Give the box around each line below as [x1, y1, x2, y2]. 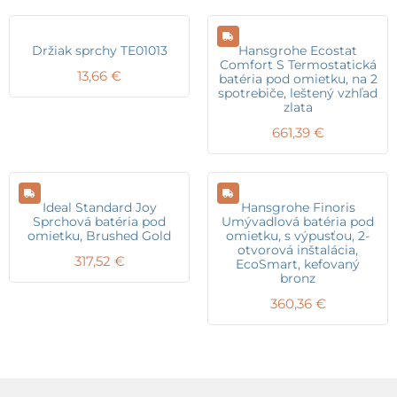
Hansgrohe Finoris [240, 198, 355, 215]
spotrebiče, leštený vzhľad [218, 84, 378, 101]
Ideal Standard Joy [42, 198, 157, 215]
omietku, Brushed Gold [27, 227, 171, 244]
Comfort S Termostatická [219, 56, 377, 73]
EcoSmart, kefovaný [236, 255, 360, 272]
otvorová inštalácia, [237, 241, 358, 258]
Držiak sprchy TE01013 [31, 42, 167, 58]
